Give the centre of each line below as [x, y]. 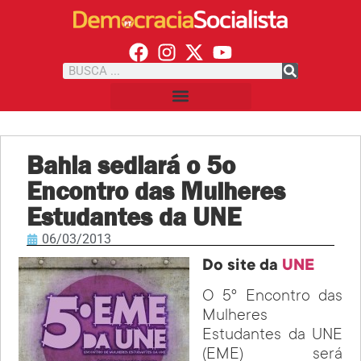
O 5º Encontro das [272, 298]
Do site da [243, 266]
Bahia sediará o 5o [131, 164]
